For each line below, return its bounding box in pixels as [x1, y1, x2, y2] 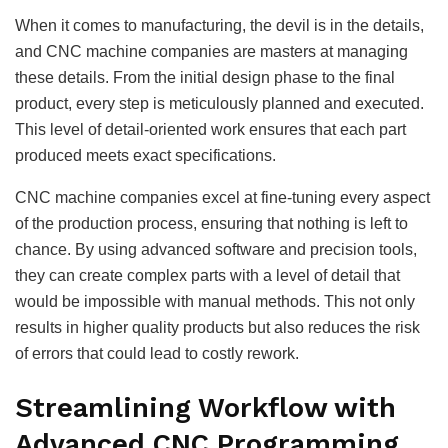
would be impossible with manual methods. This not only [15, 293, 415, 311]
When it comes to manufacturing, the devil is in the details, [15, 17, 424, 35]
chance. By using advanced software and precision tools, [15, 241, 417, 259]
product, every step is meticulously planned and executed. [15, 95, 424, 113]
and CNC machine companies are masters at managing [15, 43, 408, 61]
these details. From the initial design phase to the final [15, 69, 395, 87]
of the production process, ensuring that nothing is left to [15, 215, 408, 233]
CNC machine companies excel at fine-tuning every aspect [15, 189, 430, 207]
